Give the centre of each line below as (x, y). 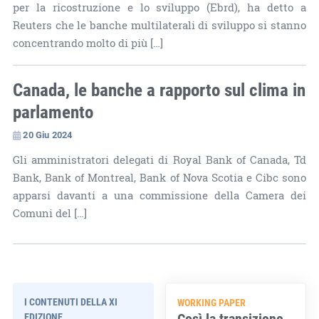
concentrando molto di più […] (88, 43)
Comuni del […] (49, 213)
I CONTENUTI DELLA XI (70, 301)
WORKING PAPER (212, 302)
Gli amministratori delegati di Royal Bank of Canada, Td (159, 159)
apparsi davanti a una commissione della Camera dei (159, 195)
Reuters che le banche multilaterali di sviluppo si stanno (159, 25)
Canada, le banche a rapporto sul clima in (159, 89)
